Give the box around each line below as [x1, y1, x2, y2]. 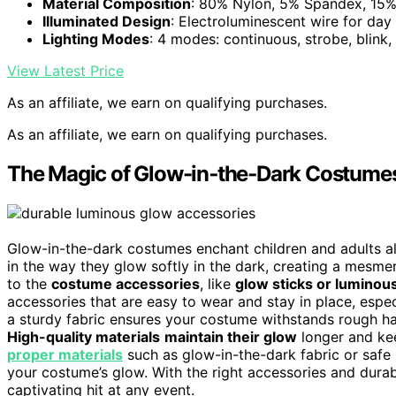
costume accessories [51, 275, 200, 293]
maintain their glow [164, 328, 297, 346]
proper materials [7, 346, 123, 364]
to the [7, 275, 51, 293]
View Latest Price [7, 62, 124, 80]
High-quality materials [7, 328, 160, 346]
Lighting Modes [42, 30, 149, 49]
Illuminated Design [42, 12, 171, 31]
